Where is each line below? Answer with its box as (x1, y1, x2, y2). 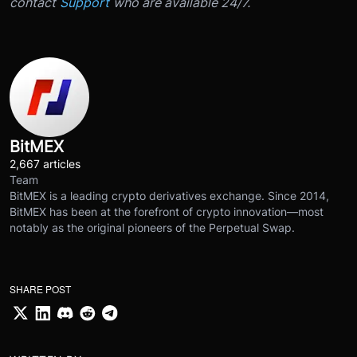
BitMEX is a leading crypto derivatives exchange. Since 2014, (10, 189, 329, 203)
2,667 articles (10, 157, 80, 171)
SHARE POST (10, 282, 71, 296)
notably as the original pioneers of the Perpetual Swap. (10, 221, 295, 235)
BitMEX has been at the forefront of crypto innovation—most (10, 205, 324, 219)
